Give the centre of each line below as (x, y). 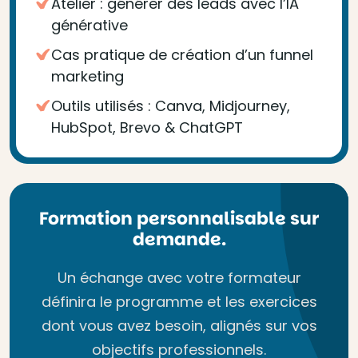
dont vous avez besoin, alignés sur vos (179, 326)
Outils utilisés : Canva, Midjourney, (171, 106)
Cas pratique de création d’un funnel (182, 55)
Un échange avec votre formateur (179, 278)
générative (89, 25)
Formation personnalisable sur (179, 219)
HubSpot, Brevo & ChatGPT (147, 127)
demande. (179, 239)
